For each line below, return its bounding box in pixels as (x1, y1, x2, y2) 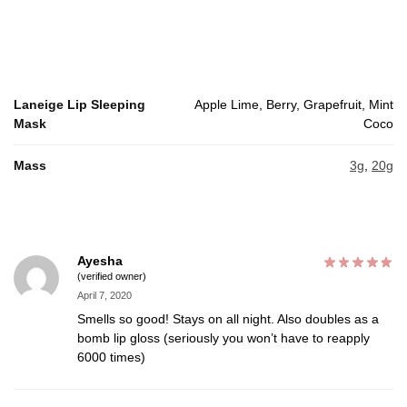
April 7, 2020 (77, 289, 132, 301)
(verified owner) (77, 270, 146, 282)
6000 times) (77, 349, 145, 364)
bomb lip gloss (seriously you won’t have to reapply (77, 330, 370, 345)
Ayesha (77, 253, 123, 269)
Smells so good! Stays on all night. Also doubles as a (77, 311, 379, 326)
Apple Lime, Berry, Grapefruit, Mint (194, 97, 393, 113)
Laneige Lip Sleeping (14, 97, 145, 113)
